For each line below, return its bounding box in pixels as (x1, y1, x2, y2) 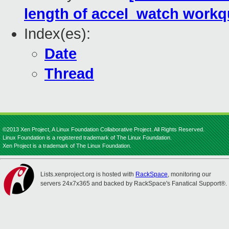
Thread (44, 65, 94, 82)
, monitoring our (168, 171, 211, 178)
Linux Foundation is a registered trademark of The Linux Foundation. (3, 134, 172, 141)
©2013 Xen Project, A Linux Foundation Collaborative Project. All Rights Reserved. (3, 126, 204, 132)
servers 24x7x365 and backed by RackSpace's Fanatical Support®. (40, 180, 227, 187)
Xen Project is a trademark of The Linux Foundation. (3, 143, 131, 149)
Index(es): (24, 26, 90, 42)
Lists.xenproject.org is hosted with (40, 171, 135, 178)
